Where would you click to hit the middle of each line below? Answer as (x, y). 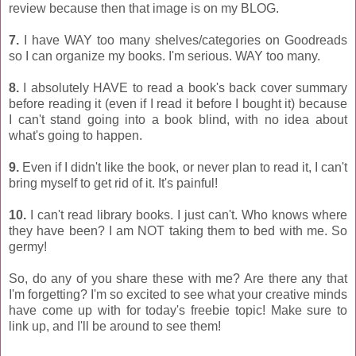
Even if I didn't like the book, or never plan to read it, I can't (183, 167)
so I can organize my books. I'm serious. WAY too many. (166, 56)
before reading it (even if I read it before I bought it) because (178, 103)
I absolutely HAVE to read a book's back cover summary (183, 87)
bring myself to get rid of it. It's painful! (113, 183)
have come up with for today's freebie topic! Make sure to (178, 310)
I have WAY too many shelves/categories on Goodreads (183, 40)
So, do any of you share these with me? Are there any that (178, 278)
